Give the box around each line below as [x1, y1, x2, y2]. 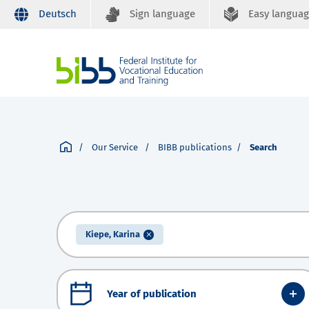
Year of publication [107, 287, 197, 300]
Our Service [92, 142, 140, 153]
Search [250, 142, 277, 153]
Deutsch [39, 8, 77, 20]
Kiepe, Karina [86, 229, 140, 240]
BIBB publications [158, 142, 232, 153]
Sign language [130, 8, 195, 20]
